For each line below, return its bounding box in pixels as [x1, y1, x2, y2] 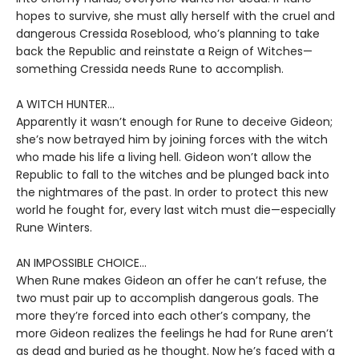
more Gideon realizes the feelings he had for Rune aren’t [16, 325, 333, 341]
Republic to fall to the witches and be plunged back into [16, 167, 329, 183]
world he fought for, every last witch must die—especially [16, 202, 336, 218]
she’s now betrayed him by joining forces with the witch [16, 131, 328, 147]
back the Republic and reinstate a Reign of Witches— [16, 43, 313, 59]
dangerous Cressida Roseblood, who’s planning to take [16, 26, 320, 42]
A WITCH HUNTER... [16, 96, 115, 112]
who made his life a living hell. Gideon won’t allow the [16, 149, 312, 165]
